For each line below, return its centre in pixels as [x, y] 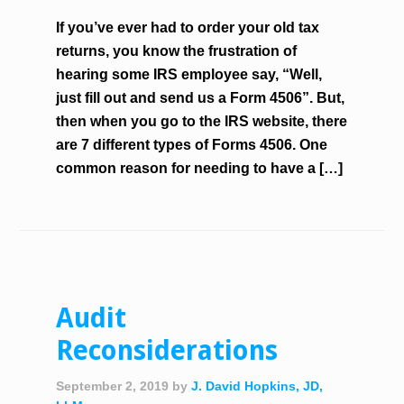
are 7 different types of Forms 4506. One [192, 145]
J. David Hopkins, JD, [257, 386]
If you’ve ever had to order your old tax [188, 28]
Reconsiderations [167, 350]
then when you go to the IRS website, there [202, 121]
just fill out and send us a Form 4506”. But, [201, 98]
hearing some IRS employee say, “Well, [189, 74]
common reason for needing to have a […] [200, 168]
